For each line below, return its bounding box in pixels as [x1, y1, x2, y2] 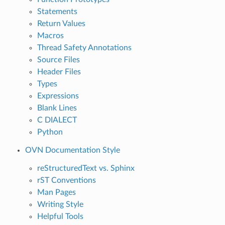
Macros [37, 31, 64, 40]
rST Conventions [37, 176, 96, 184]
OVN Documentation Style [25, 146, 120, 154]
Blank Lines [37, 103, 77, 112]
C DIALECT [37, 116, 77, 124]
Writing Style [37, 200, 83, 208]
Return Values [37, 19, 85, 28]
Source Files [37, 55, 80, 64]
